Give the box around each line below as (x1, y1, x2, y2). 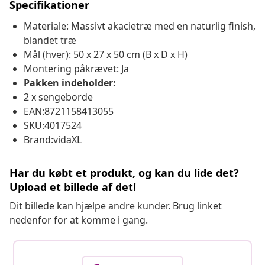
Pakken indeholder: (24, 76, 116, 90)
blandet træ (24, 34, 76, 47)
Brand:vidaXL (24, 133, 82, 147)
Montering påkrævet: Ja (24, 62, 129, 76)
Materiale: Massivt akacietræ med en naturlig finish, (24, 20, 256, 33)
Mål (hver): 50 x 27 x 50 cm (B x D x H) (24, 48, 188, 62)
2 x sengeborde (24, 91, 93, 104)
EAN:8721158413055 (24, 105, 114, 118)
